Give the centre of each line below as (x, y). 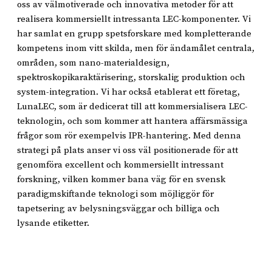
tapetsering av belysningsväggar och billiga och (118, 208)
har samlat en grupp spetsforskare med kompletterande (134, 33)
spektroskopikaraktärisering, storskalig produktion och (131, 77)
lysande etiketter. (53, 223)
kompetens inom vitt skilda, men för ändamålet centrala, (136, 48)
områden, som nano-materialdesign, (93, 63)
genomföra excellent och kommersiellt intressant (120, 165)
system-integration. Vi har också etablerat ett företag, (128, 92)
